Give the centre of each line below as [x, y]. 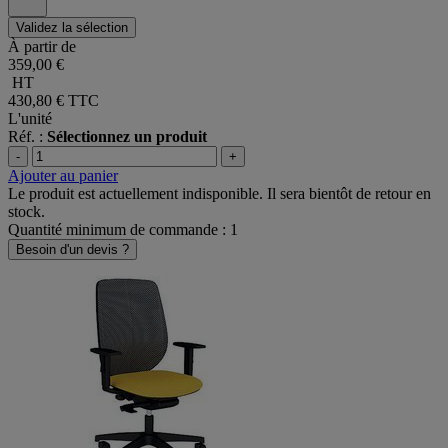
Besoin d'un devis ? [72, 250]
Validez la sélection [72, 28]
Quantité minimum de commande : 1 [123, 230]
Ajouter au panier [63, 176]
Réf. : [27, 137]
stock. [26, 212]
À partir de [42, 47]
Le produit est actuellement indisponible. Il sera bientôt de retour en [219, 194]
